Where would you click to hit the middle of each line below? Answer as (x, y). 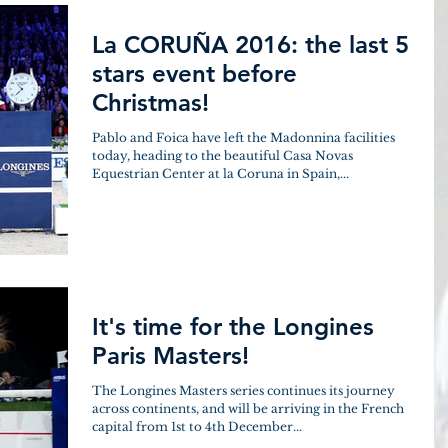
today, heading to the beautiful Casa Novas (138, 155)
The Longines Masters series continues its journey (243, 390)
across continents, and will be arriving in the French (248, 408)
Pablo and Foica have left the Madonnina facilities (243, 137)
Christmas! (150, 102)
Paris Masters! (170, 355)
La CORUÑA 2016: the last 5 (250, 44)
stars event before (194, 73)
